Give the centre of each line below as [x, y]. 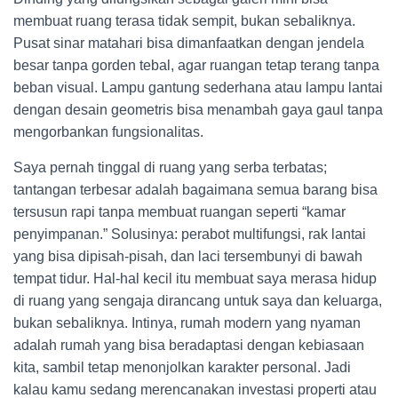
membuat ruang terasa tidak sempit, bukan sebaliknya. [184, 21]
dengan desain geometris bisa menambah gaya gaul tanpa [198, 110]
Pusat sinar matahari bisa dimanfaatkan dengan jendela [189, 43]
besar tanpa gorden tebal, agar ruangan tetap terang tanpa [196, 65]
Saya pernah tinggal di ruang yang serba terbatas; [170, 167]
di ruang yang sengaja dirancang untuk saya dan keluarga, [198, 301]
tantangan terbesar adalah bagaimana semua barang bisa [195, 190]
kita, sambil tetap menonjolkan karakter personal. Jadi [182, 367]
